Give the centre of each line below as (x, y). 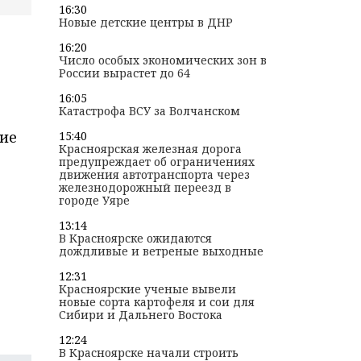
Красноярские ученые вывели (147, 289)
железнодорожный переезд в (145, 188)
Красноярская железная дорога (150, 149)
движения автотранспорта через (154, 175)
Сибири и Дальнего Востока (140, 315)
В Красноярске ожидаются (135, 239)
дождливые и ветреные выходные (161, 251)
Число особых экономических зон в (162, 60)
